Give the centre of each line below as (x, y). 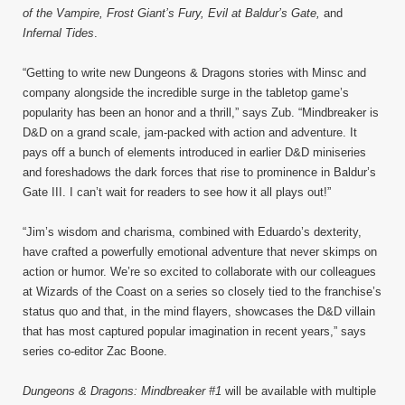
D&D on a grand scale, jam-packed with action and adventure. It (190, 132)
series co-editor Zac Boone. (95, 351)
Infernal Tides (58, 33)
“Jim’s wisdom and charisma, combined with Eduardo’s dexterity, (192, 231)
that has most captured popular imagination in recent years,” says (194, 331)
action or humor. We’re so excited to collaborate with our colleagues (199, 271)
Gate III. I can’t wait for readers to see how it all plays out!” (177, 192)
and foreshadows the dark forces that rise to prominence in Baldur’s (199, 172)
